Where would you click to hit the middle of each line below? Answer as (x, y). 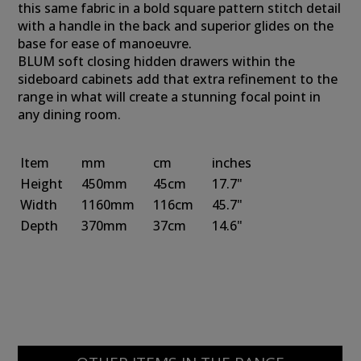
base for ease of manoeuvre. (105, 44)
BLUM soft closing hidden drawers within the (157, 61)
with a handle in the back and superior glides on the (176, 26)
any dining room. (70, 114)
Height (42, 184)
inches (232, 163)
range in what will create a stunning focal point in (170, 97)
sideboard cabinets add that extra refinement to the (178, 79)
